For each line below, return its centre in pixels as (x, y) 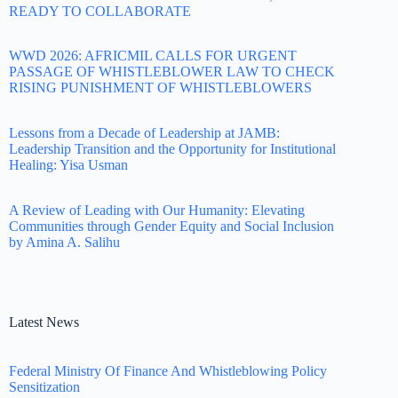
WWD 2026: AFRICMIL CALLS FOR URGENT (153, 56)
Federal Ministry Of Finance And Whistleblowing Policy (168, 370)
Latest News (44, 322)
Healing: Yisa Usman (68, 165)
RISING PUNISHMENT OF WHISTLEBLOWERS (160, 88)
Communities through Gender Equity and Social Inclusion (171, 226)
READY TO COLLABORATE (100, 11)
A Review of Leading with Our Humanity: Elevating (157, 210)
